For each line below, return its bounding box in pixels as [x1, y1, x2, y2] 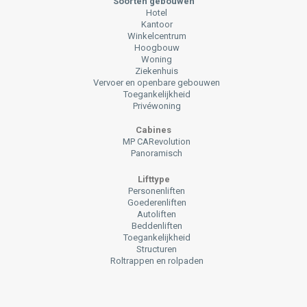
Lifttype [137, 174, 170, 184]
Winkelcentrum [127, 31, 186, 41]
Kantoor [140, 19, 173, 29]
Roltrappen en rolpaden [110, 256, 204, 266]
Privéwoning [132, 101, 181, 111]
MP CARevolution [123, 136, 191, 147]
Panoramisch [131, 148, 182, 158]
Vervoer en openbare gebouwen [93, 77, 220, 88]
